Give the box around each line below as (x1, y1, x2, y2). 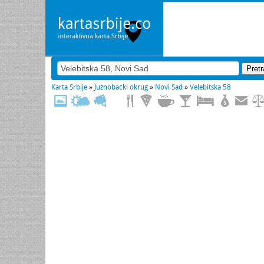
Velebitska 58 (190, 83, 231, 91)
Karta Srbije (51, 83, 87, 91)
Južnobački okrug (94, 83, 148, 91)
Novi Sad (155, 83, 183, 91)
